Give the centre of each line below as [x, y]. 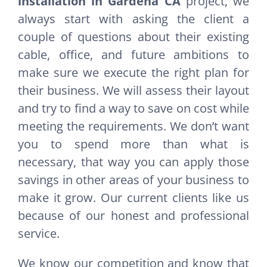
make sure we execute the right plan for [133, 73]
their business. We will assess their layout [133, 91]
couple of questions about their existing [133, 37]
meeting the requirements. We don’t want [133, 126]
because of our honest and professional [133, 216]
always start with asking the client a [133, 19]
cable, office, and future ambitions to [133, 55]
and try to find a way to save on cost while [133, 108]
